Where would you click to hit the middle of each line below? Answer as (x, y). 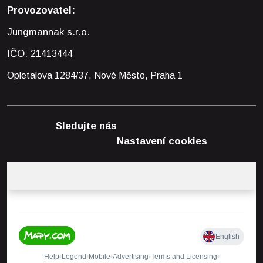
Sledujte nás (86, 126)
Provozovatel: (41, 10)
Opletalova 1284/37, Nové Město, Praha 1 (95, 75)
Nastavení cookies (162, 141)
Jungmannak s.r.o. (48, 32)
